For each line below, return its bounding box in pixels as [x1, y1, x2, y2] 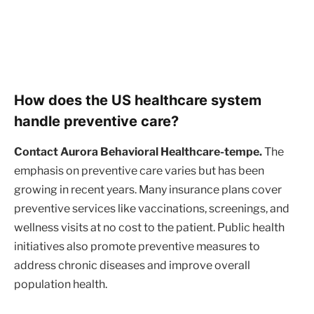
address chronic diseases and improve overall [14, 258, 250, 272]
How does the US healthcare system [14, 90, 261, 109]
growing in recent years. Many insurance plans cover [14, 182, 282, 196]
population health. [14, 277, 107, 291]
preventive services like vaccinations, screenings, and [14, 201, 289, 215]
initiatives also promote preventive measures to [14, 239, 260, 253]
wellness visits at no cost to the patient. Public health [14, 220, 285, 234]
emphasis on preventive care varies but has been [14, 163, 264, 177]
